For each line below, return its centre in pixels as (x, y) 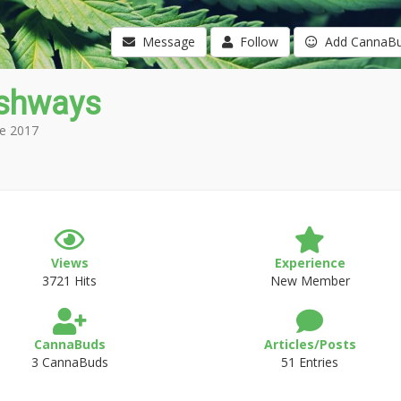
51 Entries (310, 362)
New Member (310, 281)
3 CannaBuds (69, 362)
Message (165, 42)
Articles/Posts (310, 344)
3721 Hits (70, 281)
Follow (255, 42)
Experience (310, 263)
